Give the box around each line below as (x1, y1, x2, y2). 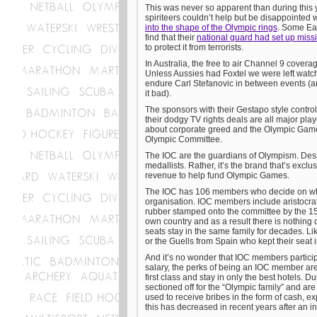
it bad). (145, 88, 171, 98)
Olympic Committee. (145, 134, 224, 144)
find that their (145, 33, 197, 42)
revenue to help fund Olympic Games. (145, 171, 289, 180)
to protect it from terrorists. (145, 42, 243, 52)
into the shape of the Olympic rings (145, 23, 277, 33)
